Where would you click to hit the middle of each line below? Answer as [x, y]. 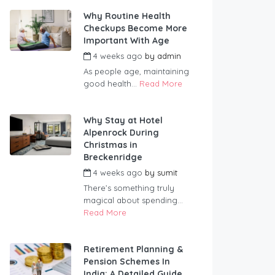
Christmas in [110, 145]
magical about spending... [133, 200]
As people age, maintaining [136, 72]
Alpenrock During [121, 133]
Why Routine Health [127, 16]
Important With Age [126, 41]
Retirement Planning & [133, 250]
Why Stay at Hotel [123, 121]
